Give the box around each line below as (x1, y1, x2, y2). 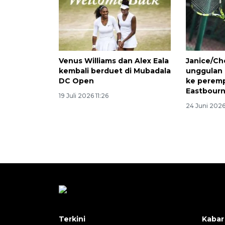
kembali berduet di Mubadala (59, 66, 171, 76)
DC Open (59, 76, 94, 86)
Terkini (59, 214, 85, 224)
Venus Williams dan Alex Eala (59, 56, 169, 66)
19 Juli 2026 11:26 (59, 92, 108, 100)
